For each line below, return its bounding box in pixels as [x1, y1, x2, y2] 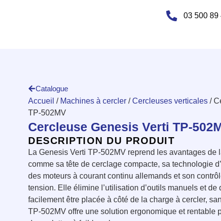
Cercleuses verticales [132, 97, 208, 105]
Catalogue [36, 84, 68, 93]
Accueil [28, 97, 54, 105]
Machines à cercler [60, 97, 126, 105]
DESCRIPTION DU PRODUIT [28, 135, 175, 146]
